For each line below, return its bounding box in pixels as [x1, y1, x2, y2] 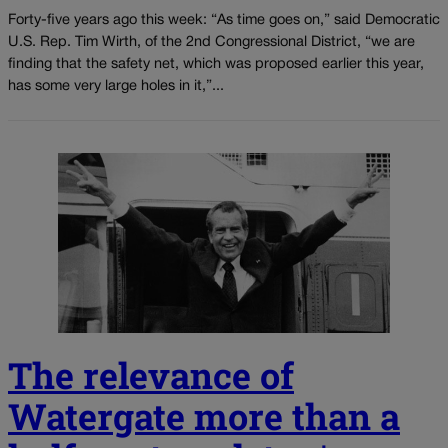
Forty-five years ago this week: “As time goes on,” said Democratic [8, 13, 440, 27]
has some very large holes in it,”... [8, 79, 224, 93]
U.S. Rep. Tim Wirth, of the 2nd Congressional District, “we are [8, 35, 415, 49]
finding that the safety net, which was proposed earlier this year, [8, 57, 424, 71]
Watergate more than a [8, 391, 400, 440]
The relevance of [8, 350, 294, 399]
